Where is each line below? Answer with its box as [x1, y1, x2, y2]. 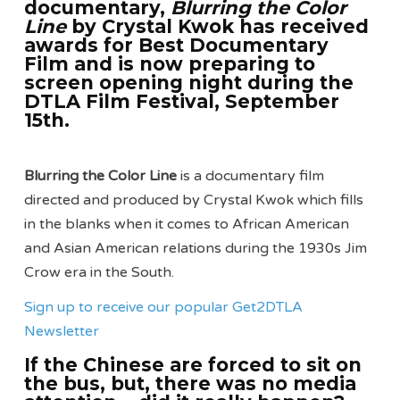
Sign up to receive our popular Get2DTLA [24, 298, 304, 317]
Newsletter [24, 322, 100, 341]
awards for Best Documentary [24, 33, 329, 56]
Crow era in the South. [24, 263, 175, 282]
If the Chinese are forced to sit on [24, 353, 362, 376]
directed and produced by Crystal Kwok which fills [24, 191, 364, 210]
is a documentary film [177, 167, 325, 186]
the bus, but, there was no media [24, 371, 357, 395]
